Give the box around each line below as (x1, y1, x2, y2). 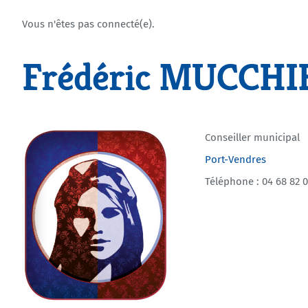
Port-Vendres (205, 153, 267, 166)
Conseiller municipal (205, 131, 300, 144)
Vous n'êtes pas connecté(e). (21, 18, 155, 30)
